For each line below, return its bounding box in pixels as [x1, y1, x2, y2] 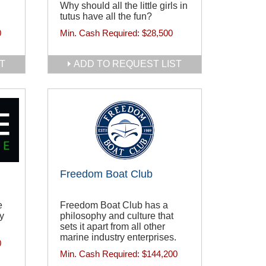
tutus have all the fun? [60, 11, 152, 22]
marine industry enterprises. [60, 232, 176, 243]
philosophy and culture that [60, 211, 173, 221]
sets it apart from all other [60, 221, 165, 232]
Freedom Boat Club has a [60, 200, 168, 211]
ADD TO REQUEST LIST [74, 59, 182, 69]
